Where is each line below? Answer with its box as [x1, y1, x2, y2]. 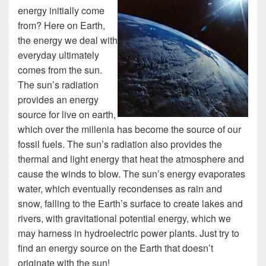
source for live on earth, [18, 107, 116, 122]
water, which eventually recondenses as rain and [18, 182, 222, 196]
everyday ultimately [18, 48, 99, 62]
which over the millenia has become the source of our [18, 122, 241, 137]
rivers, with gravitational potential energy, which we [18, 211, 231, 226]
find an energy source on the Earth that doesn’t [18, 241, 213, 255]
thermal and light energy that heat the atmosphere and [18, 152, 244, 166]
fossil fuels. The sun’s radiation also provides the [18, 137, 222, 151]
